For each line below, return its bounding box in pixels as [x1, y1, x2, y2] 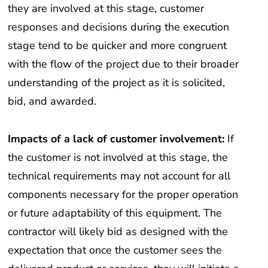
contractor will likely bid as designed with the [8, 224, 229, 239]
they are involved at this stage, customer [8, 1, 205, 16]
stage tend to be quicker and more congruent [8, 38, 227, 53]
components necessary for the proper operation [8, 187, 239, 202]
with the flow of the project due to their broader [8, 57, 239, 72]
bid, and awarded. [8, 94, 97, 109]
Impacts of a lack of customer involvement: [8, 131, 225, 146]
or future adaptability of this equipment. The [8, 205, 223, 220]
